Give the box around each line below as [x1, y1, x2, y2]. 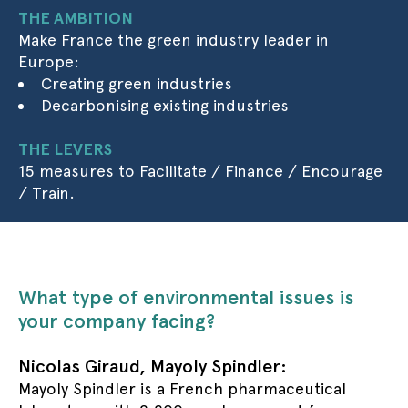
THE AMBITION [18, 8, 133, 27]
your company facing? [18, 309, 220, 332]
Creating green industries [41, 74, 232, 93]
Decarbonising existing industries [41, 96, 289, 115]
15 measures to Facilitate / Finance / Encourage [18, 161, 382, 180]
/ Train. [18, 183, 75, 202]
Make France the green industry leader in [18, 30, 329, 49]
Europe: [18, 52, 79, 71]
